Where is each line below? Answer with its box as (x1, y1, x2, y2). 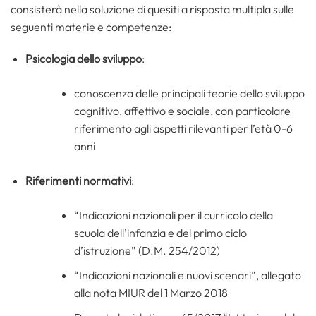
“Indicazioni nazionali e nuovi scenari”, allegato (73, 268, 301, 283)
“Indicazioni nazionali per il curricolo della (73, 208, 273, 223)
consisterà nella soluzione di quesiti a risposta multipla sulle (11, 1, 294, 16)
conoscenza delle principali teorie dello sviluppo (73, 86, 305, 101)
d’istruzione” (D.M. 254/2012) (73, 243, 220, 258)
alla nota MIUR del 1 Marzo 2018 (73, 286, 228, 300)
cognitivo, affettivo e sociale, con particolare (73, 104, 291, 119)
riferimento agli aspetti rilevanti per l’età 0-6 (73, 121, 293, 136)
